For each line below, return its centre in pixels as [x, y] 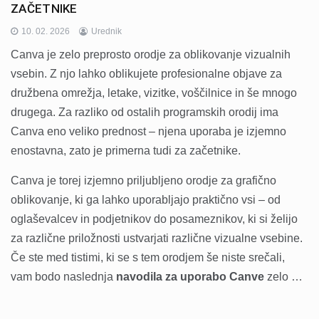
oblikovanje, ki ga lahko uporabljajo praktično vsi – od [146, 199]
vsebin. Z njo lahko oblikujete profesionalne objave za [146, 73]
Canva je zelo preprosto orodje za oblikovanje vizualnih [151, 54]
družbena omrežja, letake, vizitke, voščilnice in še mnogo [154, 93]
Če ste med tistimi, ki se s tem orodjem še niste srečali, [148, 257]
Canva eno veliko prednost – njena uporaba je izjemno [148, 131]
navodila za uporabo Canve [190, 276]
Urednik [106, 31]
